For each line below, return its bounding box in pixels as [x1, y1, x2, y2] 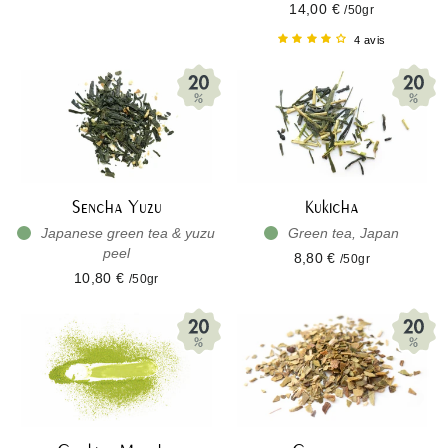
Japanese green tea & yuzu [37, 225, 216, 241]
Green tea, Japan [284, 225, 400, 241]
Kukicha [304, 197, 360, 217]
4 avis [354, 33, 386, 46]
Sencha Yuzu [70, 197, 162, 217]
